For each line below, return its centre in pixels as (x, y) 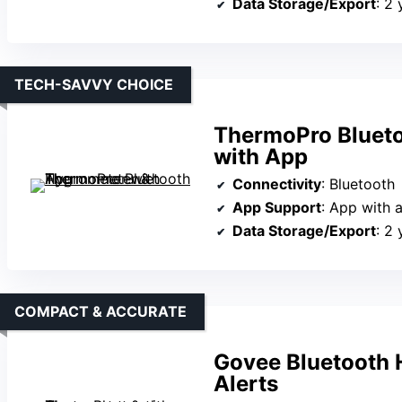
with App (261, 157)
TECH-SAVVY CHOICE (94, 85)
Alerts (246, 384)
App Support (277, 208)
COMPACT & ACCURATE (100, 312)
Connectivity (277, 184)
